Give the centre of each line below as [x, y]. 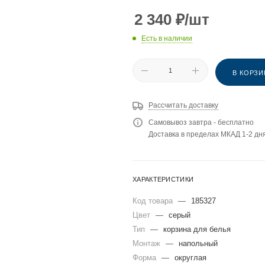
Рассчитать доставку [183, 106]
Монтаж [148, 244]
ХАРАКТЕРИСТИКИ [163, 180]
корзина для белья [197, 230]
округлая [190, 258]
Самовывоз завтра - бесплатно [201, 123]
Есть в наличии [167, 39]
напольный [198, 244]
